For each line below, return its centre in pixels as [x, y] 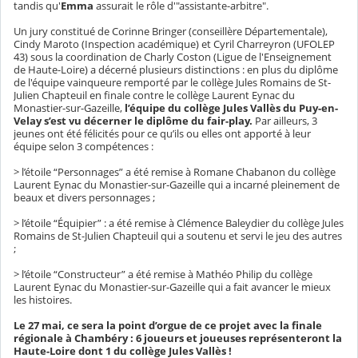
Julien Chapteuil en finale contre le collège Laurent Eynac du [154, 95]
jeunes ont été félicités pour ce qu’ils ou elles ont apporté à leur [162, 134]
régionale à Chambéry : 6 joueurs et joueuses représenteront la [178, 338]
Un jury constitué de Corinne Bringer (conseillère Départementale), [171, 32]
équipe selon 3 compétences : [84, 147]
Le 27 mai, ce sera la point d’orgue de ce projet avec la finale [168, 326]
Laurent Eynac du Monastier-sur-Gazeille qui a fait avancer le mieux [172, 287]
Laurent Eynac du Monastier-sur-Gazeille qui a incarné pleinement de [177, 185]
